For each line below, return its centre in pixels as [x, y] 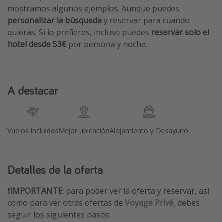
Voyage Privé [149, 203]
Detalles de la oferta [55, 170]
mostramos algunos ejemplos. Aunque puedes [93, 8]
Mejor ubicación [84, 131]
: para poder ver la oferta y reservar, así [136, 191]
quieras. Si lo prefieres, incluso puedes [79, 32]
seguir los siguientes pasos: [59, 215]
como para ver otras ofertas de [66, 203]
